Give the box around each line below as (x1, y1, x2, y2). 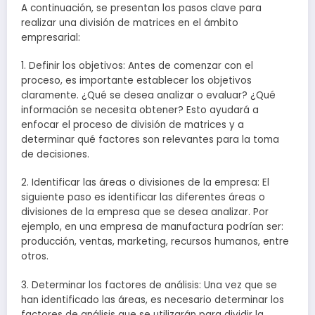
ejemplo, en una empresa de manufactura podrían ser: (21, 220, 283, 234)
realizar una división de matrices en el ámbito (21, 16, 238, 30)
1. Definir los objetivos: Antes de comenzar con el (21, 59, 253, 73)
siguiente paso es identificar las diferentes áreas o (21, 191, 265, 205)
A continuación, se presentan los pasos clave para (21, 1, 262, 15)
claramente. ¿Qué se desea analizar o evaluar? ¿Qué (21, 89, 276, 103)
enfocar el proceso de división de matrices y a (21, 118, 244, 132)
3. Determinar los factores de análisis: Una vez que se (21, 278, 277, 292)
